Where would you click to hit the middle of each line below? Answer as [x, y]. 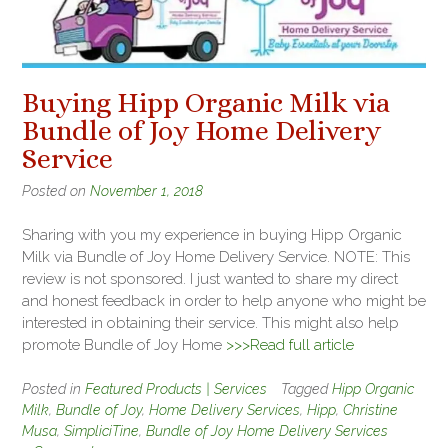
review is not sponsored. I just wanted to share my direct [210, 279]
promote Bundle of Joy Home [124, 345]
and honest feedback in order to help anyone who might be [224, 301]
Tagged [306, 388]
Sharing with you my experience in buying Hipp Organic [212, 235]
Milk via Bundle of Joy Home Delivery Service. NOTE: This [216, 257]
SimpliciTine [101, 430]
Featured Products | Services [176, 388]
